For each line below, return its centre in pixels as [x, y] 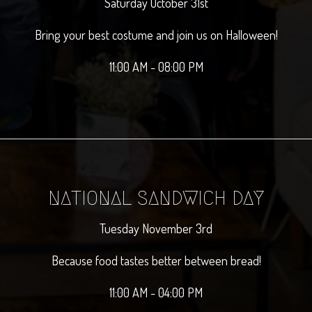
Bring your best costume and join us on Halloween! [156, 34]
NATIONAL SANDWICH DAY [156, 198]
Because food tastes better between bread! [156, 260]
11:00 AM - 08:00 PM [156, 67]
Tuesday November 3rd [156, 228]
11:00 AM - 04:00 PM [156, 292]
